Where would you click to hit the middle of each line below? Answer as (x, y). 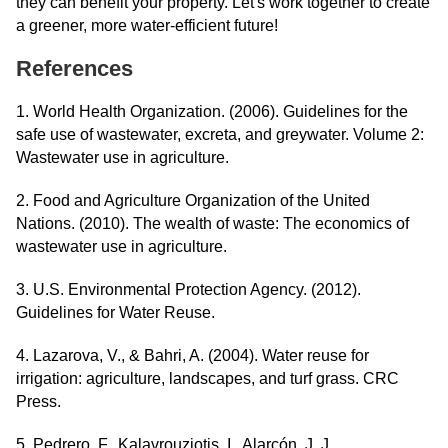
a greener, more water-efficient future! (147, 25)
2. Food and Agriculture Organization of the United (193, 200)
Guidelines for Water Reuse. (115, 312)
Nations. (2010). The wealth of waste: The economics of (212, 223)
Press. (38, 401)
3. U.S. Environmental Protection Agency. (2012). (188, 289)
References (74, 68)
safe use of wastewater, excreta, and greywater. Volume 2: (220, 134)
